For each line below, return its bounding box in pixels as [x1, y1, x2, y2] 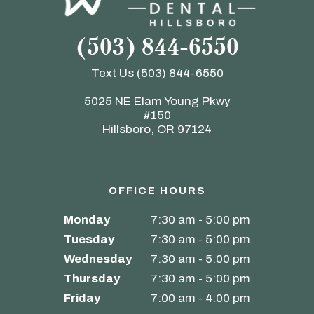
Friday [64, 292, 100, 306]
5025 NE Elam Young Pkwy [83, 95, 231, 109]
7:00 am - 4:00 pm [148, 292, 250, 306]
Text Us [90, 67, 134, 81]
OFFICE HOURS [108, 185, 206, 197]
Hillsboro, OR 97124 [102, 123, 212, 137]
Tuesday [64, 233, 114, 247]
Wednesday [64, 252, 132, 266]
